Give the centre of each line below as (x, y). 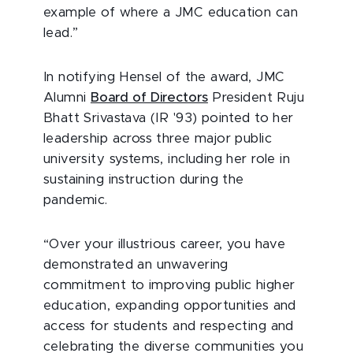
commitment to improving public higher (169, 285)
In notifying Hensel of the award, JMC (164, 77)
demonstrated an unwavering (136, 264)
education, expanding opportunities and (170, 305)
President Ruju (256, 97)
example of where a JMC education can (171, 12)
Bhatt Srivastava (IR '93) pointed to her (169, 118)
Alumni (67, 97)
